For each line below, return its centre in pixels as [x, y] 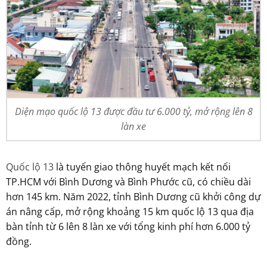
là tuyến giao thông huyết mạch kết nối [142, 167]
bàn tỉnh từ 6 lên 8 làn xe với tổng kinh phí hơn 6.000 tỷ [128, 226]
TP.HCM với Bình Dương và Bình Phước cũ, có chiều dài [128, 181]
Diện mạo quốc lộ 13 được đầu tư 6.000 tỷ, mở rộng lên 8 [133, 111]
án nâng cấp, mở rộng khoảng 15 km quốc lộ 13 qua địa [130, 211]
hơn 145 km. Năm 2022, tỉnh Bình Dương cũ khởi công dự [133, 196]
